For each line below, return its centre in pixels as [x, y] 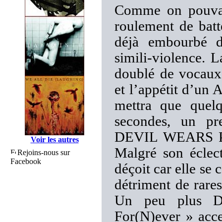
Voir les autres [55, 139]
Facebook [26, 161]
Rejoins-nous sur [44, 152]
